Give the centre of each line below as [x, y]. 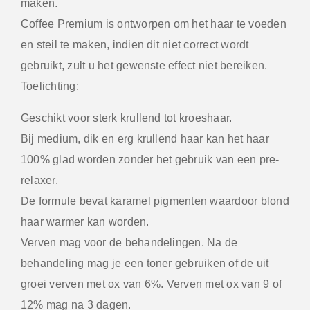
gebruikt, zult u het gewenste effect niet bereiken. [144, 65]
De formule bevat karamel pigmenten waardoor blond [155, 201]
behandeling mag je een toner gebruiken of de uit [145, 263]
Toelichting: [50, 86]
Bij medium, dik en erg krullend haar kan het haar [145, 138]
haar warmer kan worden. [85, 221]
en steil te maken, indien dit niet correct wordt [135, 44]
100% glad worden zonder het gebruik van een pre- [150, 159]
